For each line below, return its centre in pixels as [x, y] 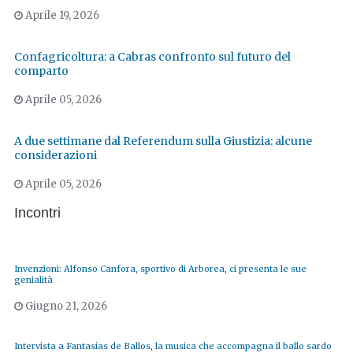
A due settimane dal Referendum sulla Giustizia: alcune [163, 141]
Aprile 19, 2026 [61, 15]
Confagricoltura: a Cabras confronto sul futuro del [152, 57]
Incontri [37, 213]
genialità [33, 280]
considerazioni [56, 156]
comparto [41, 71]
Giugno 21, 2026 [65, 307]
